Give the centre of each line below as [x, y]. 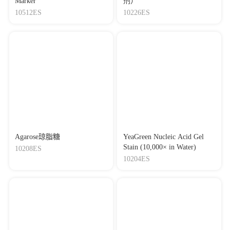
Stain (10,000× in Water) [159, 147]
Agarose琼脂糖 [37, 137]
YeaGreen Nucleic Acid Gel [163, 137]
